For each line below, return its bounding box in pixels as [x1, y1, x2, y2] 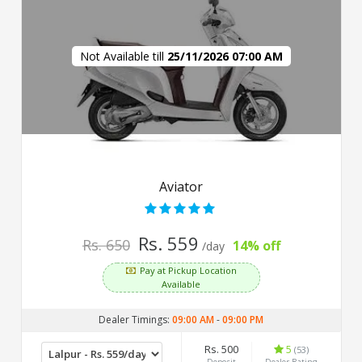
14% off [232, 236, 280, 255]
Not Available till [79, 48, 167, 64]
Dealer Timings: [98, 312, 172, 326]
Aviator [158, 177, 203, 196]
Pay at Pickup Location [139, 263, 237, 276]
